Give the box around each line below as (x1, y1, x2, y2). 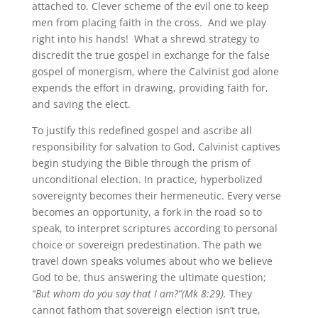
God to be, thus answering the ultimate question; (31, 270, 266, 285)
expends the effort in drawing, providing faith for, (31, 81, 268, 95)
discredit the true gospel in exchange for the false (31, 48, 270, 62)
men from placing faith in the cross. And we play (31, 16, 266, 30)
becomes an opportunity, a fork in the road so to (31, 205, 262, 219)
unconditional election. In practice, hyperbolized (31, 172, 263, 187)
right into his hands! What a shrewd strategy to (31, 32, 259, 46)
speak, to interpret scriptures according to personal (31, 221, 278, 236)
